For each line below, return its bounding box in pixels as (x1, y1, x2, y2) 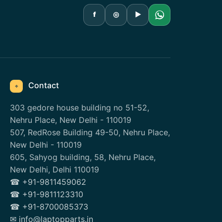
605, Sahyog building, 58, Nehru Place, (10, 152, 156, 162)
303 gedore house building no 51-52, (10, 102, 150, 112)
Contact (26, 80, 59, 90)
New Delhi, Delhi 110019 (10, 164, 100, 174)
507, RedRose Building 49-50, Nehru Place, (10, 127, 170, 137)
